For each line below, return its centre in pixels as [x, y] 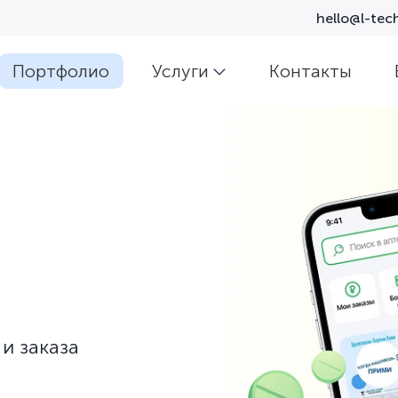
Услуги [180, 71]
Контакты [310, 71]
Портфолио [61, 71]
